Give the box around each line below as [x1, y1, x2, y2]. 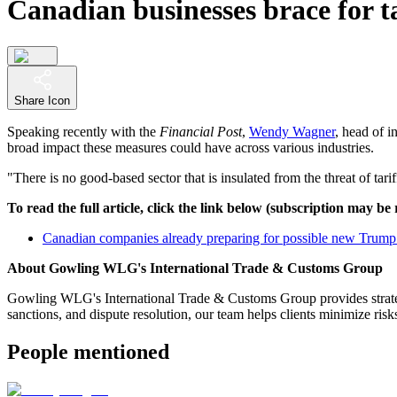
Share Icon [14, 93, 70, 107]
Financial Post [160, 123, 242, 139]
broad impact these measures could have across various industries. [7, 139, 374, 155]
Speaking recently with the [7, 123, 160, 139]
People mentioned [7, 339, 169, 363]
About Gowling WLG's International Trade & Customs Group [7, 260, 383, 276]
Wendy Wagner [249, 123, 335, 139]
